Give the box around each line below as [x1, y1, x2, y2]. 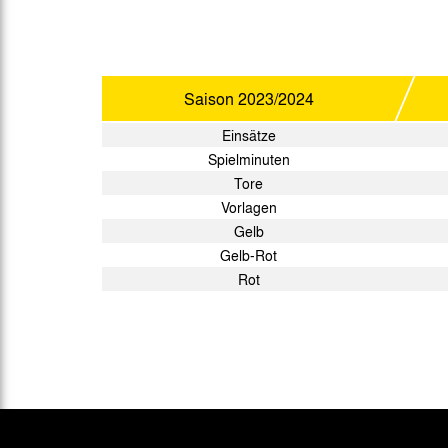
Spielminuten [207, 149, 290, 169]
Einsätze [221, 125, 276, 145]
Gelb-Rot [220, 245, 277, 265]
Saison [183, 87, 238, 110]
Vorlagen [220, 197, 277, 217]
